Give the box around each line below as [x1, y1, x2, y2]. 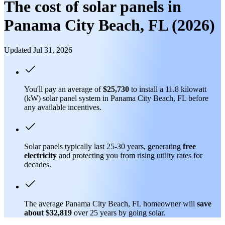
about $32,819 [24, 208, 74, 217]
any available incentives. [24, 102, 101, 111]
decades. [24, 160, 51, 169]
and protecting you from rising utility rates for [57, 151, 202, 160]
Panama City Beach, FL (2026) [4, 16, 215, 35]
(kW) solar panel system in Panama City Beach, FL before [24, 93, 208, 102]
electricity [24, 151, 57, 160]
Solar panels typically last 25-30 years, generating [24, 142, 183, 151]
